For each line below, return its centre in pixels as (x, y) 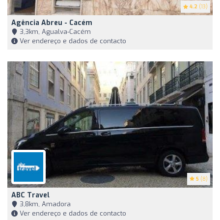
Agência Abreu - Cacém (52, 23)
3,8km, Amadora (44, 204)
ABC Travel (30, 195)
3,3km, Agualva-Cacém (54, 32)
